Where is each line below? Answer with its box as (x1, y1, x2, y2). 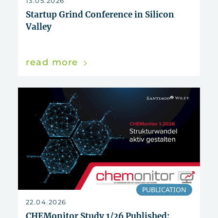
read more (26, 57, 81, 68)
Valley (26, 21, 52, 33)
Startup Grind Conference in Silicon (26, 9, 174, 20)
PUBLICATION (142, 185, 186, 195)
